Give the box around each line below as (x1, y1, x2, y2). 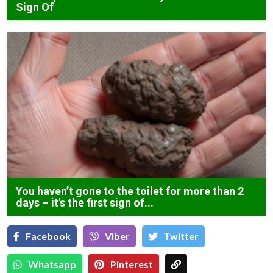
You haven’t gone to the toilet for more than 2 (16, 184, 244, 197)
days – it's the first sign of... (16, 196, 154, 209)
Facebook (26, 230, 71, 242)
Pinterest (110, 258, 153, 270)
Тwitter (164, 230, 199, 242)
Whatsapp (28, 258, 76, 270)
